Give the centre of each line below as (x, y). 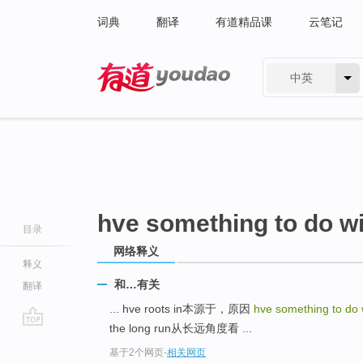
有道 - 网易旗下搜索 (148, 102)
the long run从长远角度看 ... (181, 329)
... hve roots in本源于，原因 (181, 309)
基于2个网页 (137, 353)
